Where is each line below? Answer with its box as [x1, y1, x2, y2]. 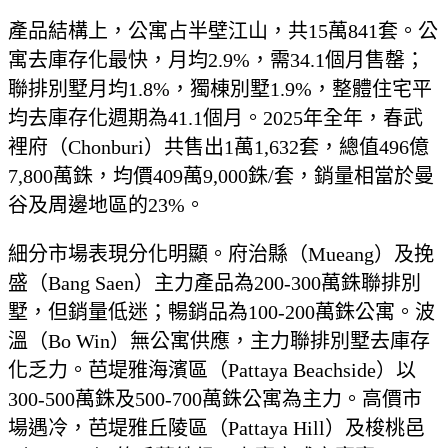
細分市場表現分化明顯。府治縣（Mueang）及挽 [8, 242, 434, 265]
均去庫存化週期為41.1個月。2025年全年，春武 [8, 106, 423, 129]
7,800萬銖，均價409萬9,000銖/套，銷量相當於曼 [8, 164, 434, 187]
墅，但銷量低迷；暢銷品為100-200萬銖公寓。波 [8, 300, 435, 323]
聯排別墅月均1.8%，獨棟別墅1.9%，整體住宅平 [8, 77, 432, 100]
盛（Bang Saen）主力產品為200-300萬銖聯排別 [8, 271, 421, 294]
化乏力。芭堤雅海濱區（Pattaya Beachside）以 [8, 358, 416, 381]
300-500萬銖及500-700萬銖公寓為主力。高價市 [8, 387, 422, 410]
